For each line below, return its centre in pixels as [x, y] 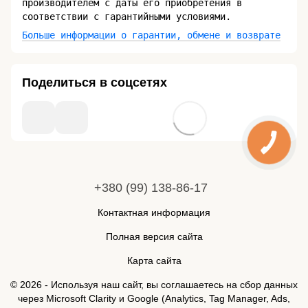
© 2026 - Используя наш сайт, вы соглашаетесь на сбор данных [154, 285]
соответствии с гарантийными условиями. [126, 16]
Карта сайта [154, 261]
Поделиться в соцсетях [95, 82]
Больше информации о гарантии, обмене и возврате [151, 35]
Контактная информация [154, 212]
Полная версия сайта [154, 236]
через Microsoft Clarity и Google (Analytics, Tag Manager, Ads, [154, 298]
